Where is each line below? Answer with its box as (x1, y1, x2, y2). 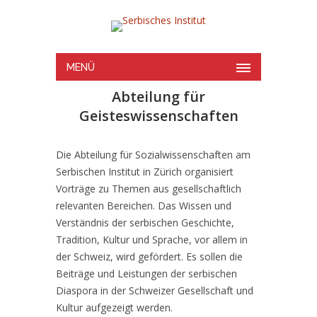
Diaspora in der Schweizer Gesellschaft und (56, 284, 253, 297)
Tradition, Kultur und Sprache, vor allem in (56, 233, 248, 246)
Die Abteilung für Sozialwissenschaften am (56, 148, 250, 161)
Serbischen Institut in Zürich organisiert (56, 165, 234, 178)
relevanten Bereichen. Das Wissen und (56, 199, 231, 212)
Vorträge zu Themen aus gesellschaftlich (56, 182, 241, 195)
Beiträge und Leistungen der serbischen (56, 267, 237, 280)
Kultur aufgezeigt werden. (56, 301, 173, 314)
